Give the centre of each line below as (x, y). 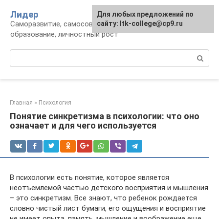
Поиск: (21, 54)
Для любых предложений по (145, 14)
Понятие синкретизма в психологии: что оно (105, 116)
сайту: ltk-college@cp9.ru (140, 23)
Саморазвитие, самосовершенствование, (81, 24)
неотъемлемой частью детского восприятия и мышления (109, 188)
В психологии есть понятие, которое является (89, 177)
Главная (21, 103)
